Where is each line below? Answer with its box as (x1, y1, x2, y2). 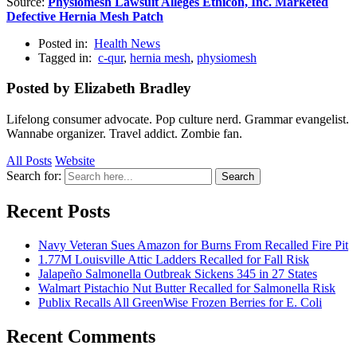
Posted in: (38, 36, 91, 50)
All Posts (6, 154, 52, 167)
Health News (94, 36, 160, 50)
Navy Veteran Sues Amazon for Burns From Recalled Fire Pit (38, 237, 348, 252)
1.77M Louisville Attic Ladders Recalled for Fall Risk (38, 252, 309, 266)
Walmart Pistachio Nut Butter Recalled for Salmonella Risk (38, 280, 335, 295)
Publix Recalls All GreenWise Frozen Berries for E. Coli (38, 295, 322, 309)
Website (55, 154, 95, 167)
